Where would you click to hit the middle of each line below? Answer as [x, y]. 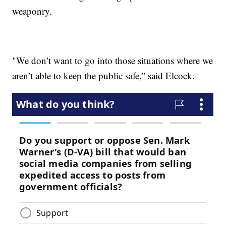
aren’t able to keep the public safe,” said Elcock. [104, 76]
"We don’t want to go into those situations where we [113, 61]
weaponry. [32, 11]
